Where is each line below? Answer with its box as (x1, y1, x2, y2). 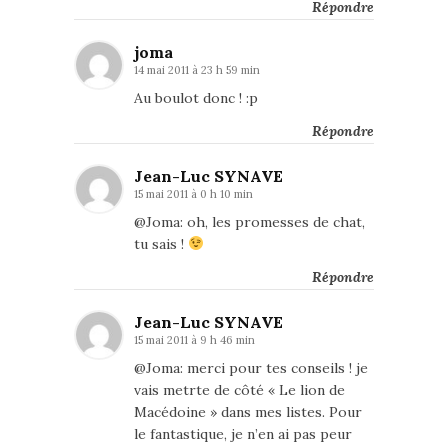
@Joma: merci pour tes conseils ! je (134, 359, 368, 377)
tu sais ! (134, 235, 188, 253)
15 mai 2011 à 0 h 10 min (134, 187, 253, 201)
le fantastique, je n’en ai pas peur (134, 425, 352, 443)
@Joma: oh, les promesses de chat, (134, 213, 365, 231)
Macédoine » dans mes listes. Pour (134, 403, 362, 421)
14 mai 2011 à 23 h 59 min (134, 63, 260, 77)
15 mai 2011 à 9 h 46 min (134, 333, 255, 347)
